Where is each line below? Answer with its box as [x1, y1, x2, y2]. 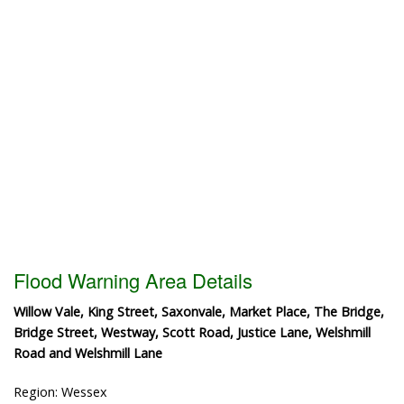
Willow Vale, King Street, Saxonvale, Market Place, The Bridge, [14, 302, 384, 320]
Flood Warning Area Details [14, 265, 252, 294]
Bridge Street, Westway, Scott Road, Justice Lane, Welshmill [14, 323, 371, 341]
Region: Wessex [14, 382, 107, 400]
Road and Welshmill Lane [14, 344, 162, 362]
